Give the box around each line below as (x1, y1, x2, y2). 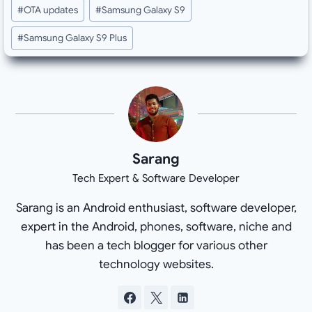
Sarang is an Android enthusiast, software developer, (15, 201, 297, 216)
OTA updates (24, 3, 79, 16)
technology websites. (98, 257, 214, 272)
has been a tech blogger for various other (45, 238, 267, 253)
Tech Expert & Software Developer (72, 171, 240, 185)
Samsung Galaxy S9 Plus (24, 32, 127, 45)
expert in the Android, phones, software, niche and (20, 219, 292, 235)
